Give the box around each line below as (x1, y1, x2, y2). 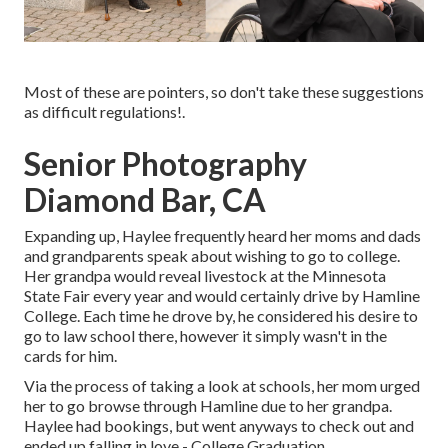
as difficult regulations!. (24, 102, 185, 122)
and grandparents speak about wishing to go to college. (24, 246, 400, 266)
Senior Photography (24, 144, 307, 184)
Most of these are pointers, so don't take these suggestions (24, 82, 424, 102)
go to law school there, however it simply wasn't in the (24, 326, 387, 346)
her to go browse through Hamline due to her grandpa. (24, 396, 392, 416)
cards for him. (24, 346, 117, 366)
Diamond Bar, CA (24, 180, 266, 220)
